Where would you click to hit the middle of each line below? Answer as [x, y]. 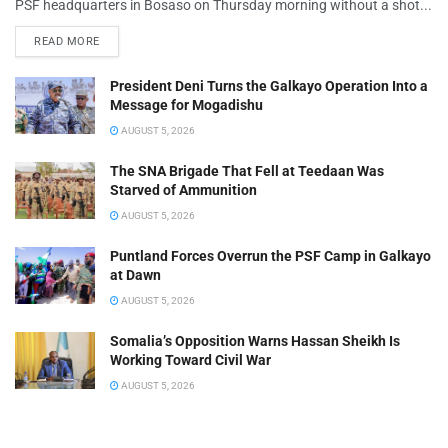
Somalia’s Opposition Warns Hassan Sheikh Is [255, 340]
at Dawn [135, 274]
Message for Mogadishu [186, 104]
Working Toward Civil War [190, 359]
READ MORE [67, 41]
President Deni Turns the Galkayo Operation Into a [269, 85]
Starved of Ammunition [183, 189]
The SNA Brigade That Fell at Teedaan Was [247, 170]
